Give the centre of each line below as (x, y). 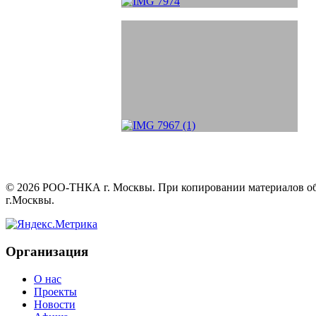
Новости (55, 304)
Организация (47, 251)
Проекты (55, 291)
